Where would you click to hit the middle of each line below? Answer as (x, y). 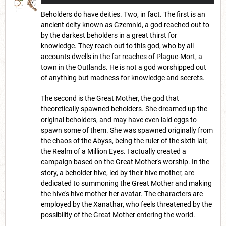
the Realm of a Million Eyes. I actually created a (114, 152)
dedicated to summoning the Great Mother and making (126, 183)
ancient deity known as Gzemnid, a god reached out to (125, 25)
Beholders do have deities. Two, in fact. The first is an (123, 14)
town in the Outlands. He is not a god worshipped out (124, 67)
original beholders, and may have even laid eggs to (119, 120)
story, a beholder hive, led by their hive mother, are (118, 173)
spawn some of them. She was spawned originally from (127, 130)
